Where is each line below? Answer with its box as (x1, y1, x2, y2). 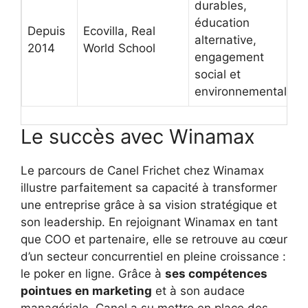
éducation (195, 16, 250, 30)
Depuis (27, 24, 65, 38)
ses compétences (165, 266, 267, 280)
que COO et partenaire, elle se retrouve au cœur (21, 232, 287, 246)
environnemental (195, 85, 287, 99)
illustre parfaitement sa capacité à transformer (21, 180, 277, 195)
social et (195, 67, 241, 82)
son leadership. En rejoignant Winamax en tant (21, 214, 278, 229)
